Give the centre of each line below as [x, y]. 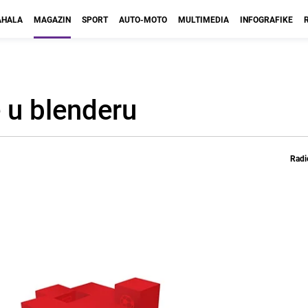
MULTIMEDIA [203, 19]
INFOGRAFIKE [266, 19]
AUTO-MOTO [143, 19]
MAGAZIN [52, 19]
